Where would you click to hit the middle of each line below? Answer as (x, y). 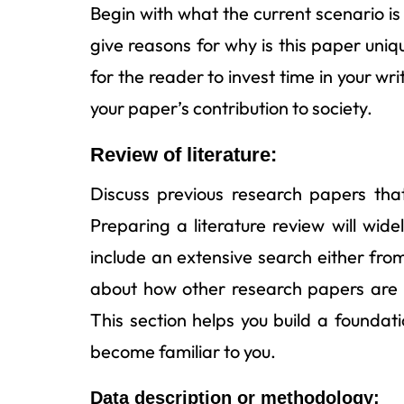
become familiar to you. (183, 351)
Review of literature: (184, 154)
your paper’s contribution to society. (231, 107)
